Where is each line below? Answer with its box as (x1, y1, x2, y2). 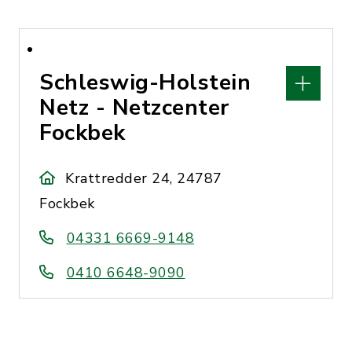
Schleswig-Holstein (39, 68, 251, 97)
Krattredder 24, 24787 (65, 169, 222, 188)
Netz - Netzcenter (39, 93, 229, 123)
